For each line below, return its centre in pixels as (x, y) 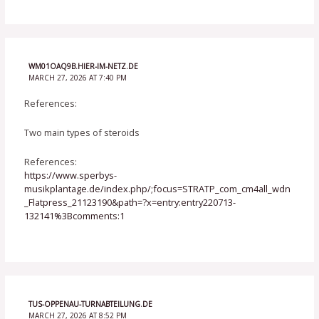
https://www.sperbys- (71, 176)
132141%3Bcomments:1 (75, 216)
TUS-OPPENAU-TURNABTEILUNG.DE (90, 304)
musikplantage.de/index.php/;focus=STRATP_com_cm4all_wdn (158, 189)
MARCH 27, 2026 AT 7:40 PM (77, 78)
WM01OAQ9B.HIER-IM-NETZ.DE (83, 67)
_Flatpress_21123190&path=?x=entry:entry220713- (130, 203)
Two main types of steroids (82, 133)
